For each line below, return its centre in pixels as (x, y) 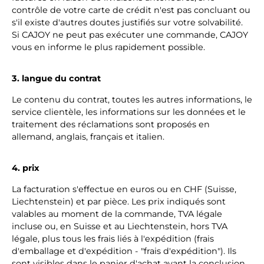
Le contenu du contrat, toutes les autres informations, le (132, 100)
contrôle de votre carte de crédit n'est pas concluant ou (131, 10)
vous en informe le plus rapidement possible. (108, 47)
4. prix (26, 168)
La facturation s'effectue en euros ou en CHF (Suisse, (124, 189)
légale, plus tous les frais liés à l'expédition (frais (113, 239)
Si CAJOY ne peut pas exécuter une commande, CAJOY (130, 35)
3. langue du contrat (56, 78)
